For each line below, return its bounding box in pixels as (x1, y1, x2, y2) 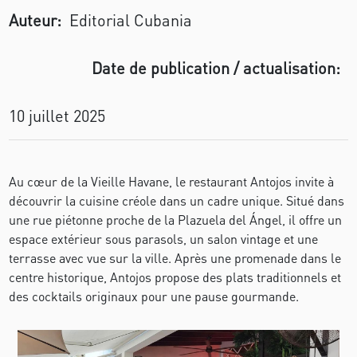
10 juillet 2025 (9, 105, 106, 126)
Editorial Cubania (69, 10, 193, 30)
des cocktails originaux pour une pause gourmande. (9, 288, 300, 304)
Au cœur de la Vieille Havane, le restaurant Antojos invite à (9, 173, 335, 190)
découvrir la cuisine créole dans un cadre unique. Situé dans (9, 192, 345, 209)
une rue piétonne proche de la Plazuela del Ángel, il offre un (9, 211, 343, 228)
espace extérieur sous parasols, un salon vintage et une (9, 230, 319, 247)
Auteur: (9, 10, 62, 30)
